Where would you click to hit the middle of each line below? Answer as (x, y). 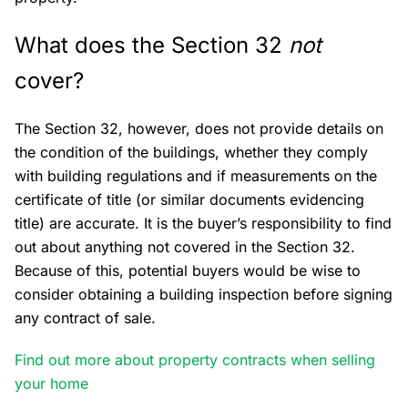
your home (51, 384)
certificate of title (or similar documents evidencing (189, 200)
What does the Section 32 (152, 46)
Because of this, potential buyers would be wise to (188, 271)
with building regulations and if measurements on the (196, 176)
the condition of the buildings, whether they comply (191, 153)
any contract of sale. (85, 318)
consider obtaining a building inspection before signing (204, 295)
